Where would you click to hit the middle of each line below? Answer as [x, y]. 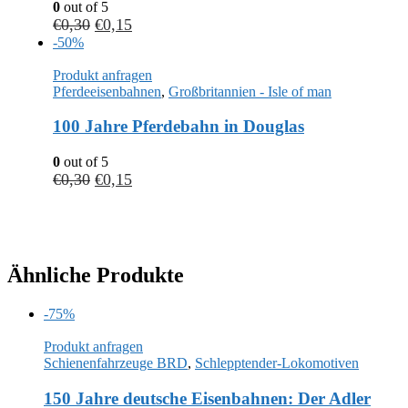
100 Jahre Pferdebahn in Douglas [178, 127]
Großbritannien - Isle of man [250, 91]
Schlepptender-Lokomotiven [277, 362]
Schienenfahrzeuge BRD [116, 362]
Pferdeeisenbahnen [107, 91]
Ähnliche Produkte [96, 275]
